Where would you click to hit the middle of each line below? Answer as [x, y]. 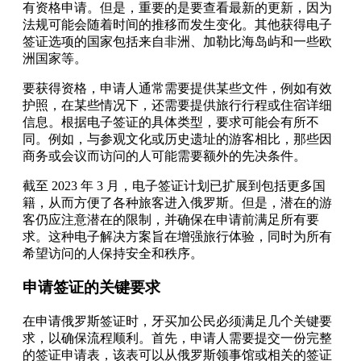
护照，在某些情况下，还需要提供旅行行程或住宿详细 [177, 105]
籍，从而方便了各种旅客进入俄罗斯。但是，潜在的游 [177, 202]
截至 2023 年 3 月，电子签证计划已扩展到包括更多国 [174, 185]
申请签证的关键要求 [91, 288]
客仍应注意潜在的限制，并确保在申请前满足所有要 [171, 219]
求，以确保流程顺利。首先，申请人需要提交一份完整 [177, 338]
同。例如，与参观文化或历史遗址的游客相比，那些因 [177, 139]
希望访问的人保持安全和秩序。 [113, 253]
